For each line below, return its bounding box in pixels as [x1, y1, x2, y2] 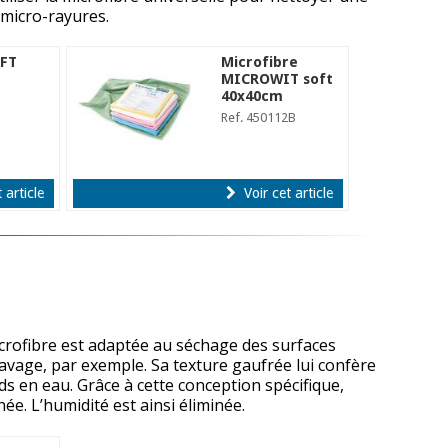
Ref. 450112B [221, 109, 297, 125]
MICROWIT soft [221, 70, 334, 87]
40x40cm [221, 87, 284, 104]
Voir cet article [240, 184, 334, 201]
